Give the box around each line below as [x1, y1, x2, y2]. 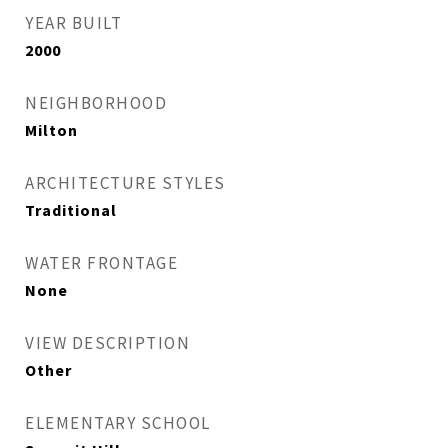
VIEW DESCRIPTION [25, 332, 190, 354]
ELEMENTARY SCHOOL [25, 412, 211, 434]
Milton [25, 120, 78, 140]
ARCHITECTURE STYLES [25, 172, 226, 194]
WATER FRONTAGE [25, 252, 178, 274]
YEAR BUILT [25, 12, 122, 34]
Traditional [25, 200, 117, 220]
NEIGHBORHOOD [25, 92, 167, 114]
